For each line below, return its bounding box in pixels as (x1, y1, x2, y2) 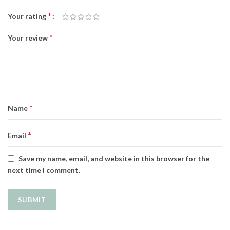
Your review (8, 33, 49, 43)
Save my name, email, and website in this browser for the (18, 154, 209, 163)
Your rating (8, 12, 48, 21)
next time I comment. (8, 166, 80, 175)
